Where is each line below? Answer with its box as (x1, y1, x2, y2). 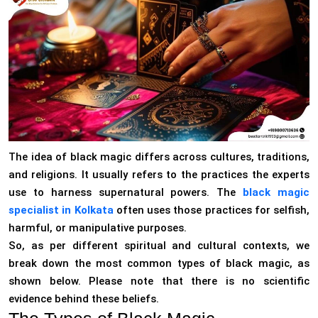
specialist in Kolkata (9, 204, 114, 217)
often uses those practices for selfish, (113, 204, 309, 217)
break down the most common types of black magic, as (9, 257, 309, 270)
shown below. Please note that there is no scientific (9, 275, 309, 288)
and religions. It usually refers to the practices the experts (9, 168, 309, 182)
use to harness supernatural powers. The (9, 186, 243, 199)
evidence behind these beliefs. (9, 292, 159, 306)
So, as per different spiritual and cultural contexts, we (9, 239, 309, 253)
